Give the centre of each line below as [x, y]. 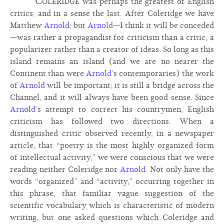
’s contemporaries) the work [163, 73]
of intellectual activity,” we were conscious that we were [112, 157]
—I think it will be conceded [163, 25]
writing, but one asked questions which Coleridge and [112, 217]
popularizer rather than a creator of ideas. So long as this [112, 49]
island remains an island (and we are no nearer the [112, 61]
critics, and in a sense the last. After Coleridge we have [112, 13]
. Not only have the [180, 169]
